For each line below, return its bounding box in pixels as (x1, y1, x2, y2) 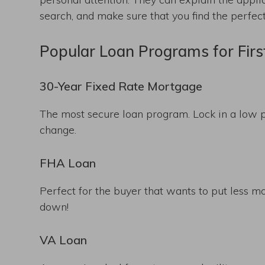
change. (40, 122, 77, 137)
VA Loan (40, 232, 88, 247)
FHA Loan (40, 155, 96, 170)
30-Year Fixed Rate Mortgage (40, 78, 203, 93)
